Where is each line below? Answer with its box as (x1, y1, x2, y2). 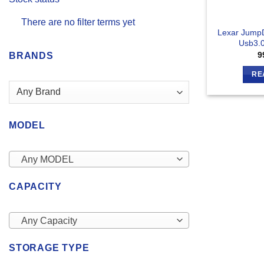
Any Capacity (21, 216, 77, 226)
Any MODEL (21, 154, 74, 165)
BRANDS (9, 51, 54, 61)
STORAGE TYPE (9, 243, 90, 253)
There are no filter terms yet (21, 17, 135, 28)
